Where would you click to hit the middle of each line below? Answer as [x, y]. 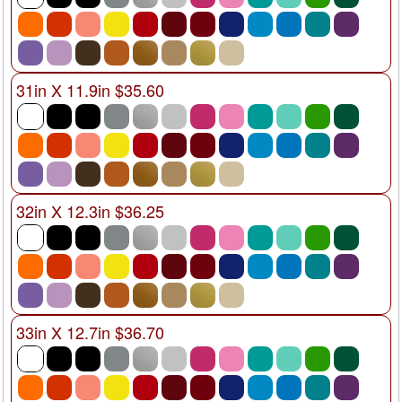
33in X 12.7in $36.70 [90, 332]
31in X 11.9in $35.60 [90, 89]
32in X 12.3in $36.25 [90, 210]
